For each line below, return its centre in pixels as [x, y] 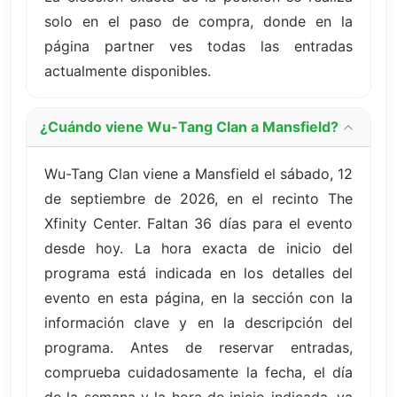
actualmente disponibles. [128, 70]
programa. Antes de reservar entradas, [198, 347]
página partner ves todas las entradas [198, 46]
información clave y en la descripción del [198, 322]
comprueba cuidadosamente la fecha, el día [198, 372]
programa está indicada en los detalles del [198, 272]
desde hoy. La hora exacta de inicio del [198, 248]
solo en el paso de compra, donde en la [198, 21]
